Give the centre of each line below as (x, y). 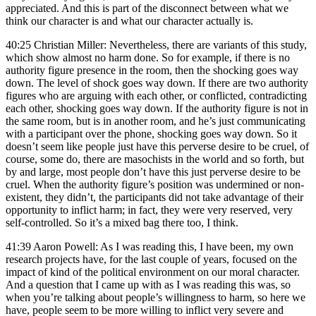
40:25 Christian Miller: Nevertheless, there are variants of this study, (156, 44)
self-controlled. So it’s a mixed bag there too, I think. (122, 222)
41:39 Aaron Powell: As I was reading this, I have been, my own (150, 246)
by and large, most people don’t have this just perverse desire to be (153, 171)
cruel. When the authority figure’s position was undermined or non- (155, 184)
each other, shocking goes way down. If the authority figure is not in (157, 108)
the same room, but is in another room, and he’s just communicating (156, 121)
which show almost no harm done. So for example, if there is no (148, 57)
